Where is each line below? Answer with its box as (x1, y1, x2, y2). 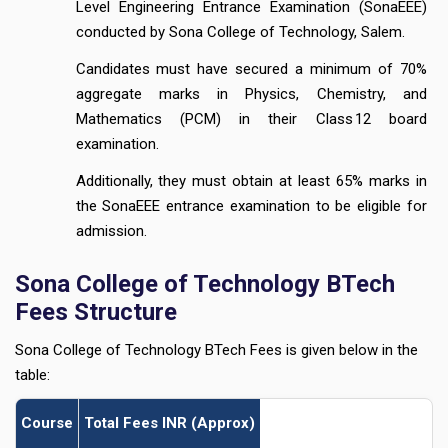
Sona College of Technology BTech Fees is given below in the (15, 341, 418, 360)
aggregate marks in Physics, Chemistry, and (75, 85, 427, 104)
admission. (75, 222, 147, 241)
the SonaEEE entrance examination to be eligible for (75, 197, 427, 216)
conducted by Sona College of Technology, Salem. (75, 23, 409, 42)
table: (15, 366, 50, 385)
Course (21, 414, 73, 433)
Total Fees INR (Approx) (84, 414, 255, 433)
